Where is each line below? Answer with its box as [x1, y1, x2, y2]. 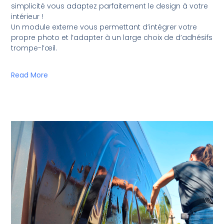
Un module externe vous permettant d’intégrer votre [11, 21, 197, 32]
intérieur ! [11, 11, 43, 21]
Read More [11, 69, 48, 80]
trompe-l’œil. [11, 42, 57, 53]
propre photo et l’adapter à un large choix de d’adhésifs [11, 32, 213, 42]
